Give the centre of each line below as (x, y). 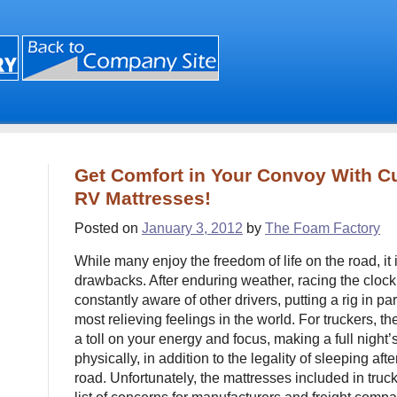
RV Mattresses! (143, 198)
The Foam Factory (323, 228)
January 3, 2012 (192, 228)
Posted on (106, 228)
